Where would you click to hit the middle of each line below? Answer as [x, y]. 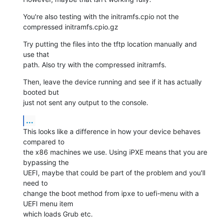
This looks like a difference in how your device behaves [112, 131]
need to [35, 183]
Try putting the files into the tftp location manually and [110, 44]
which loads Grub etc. [58, 214]
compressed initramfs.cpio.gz [71, 27]
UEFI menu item [48, 203]
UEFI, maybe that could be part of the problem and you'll [114, 172]
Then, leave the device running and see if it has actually [112, 82]
